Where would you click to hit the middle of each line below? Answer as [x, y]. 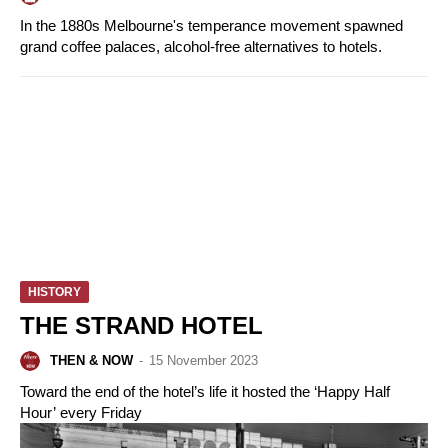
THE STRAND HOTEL [141, 325]
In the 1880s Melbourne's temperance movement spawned [211, 25]
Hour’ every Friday [81, 412]
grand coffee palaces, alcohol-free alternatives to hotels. [201, 46]
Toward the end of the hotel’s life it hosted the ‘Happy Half [205, 391]
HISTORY [54, 291]
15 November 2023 [203, 360]
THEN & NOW [91, 360]
